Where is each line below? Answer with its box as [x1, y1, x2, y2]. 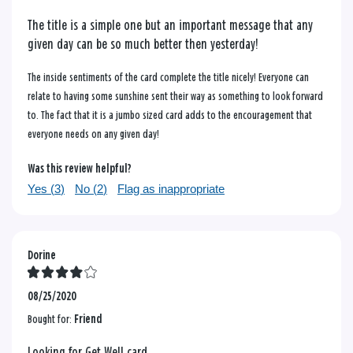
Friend [74, 313, 102, 325]
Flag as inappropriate [117, 181, 225, 195]
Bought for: [28, 313, 74, 325]
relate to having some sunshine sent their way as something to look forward [28, 90, 323, 102]
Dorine [28, 249, 56, 262]
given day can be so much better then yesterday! [28, 37, 258, 52]
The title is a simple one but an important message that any [28, 18, 313, 33]
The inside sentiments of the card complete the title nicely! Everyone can [28, 71, 309, 84]
